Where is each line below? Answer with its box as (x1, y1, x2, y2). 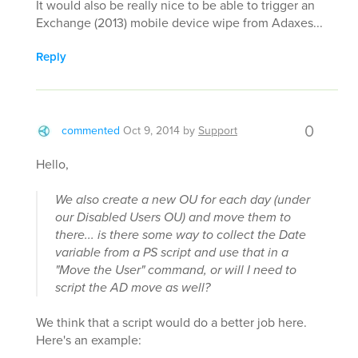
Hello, (36, 154, 69, 173)
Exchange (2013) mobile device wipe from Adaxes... (36, 13, 323, 32)
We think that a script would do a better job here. (36, 312, 307, 332)
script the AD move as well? (55, 277, 210, 296)
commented (62, 121, 120, 139)
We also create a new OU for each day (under (55, 189, 310, 209)
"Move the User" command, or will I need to (55, 260, 296, 279)
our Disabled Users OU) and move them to (55, 207, 291, 226)
